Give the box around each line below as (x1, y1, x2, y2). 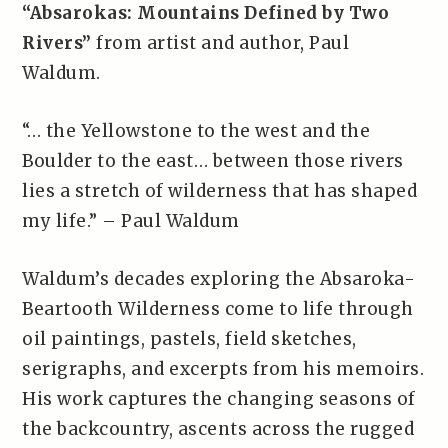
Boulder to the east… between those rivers (22, 150, 404, 172)
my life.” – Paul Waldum (22, 210, 240, 232)
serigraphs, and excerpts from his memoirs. (22, 358, 425, 380)
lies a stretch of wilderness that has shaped (22, 180, 418, 202)
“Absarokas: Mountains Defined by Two (22, 2, 390, 24)
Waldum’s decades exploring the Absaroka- (22, 268, 416, 290)
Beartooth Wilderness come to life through (22, 298, 414, 320)
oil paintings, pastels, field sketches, (22, 328, 357, 350)
